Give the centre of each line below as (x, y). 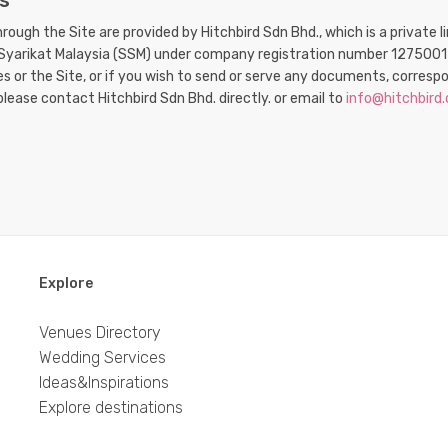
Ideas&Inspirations (104, 382)
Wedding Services (102, 357)
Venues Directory (100, 332)
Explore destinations (111, 407)
